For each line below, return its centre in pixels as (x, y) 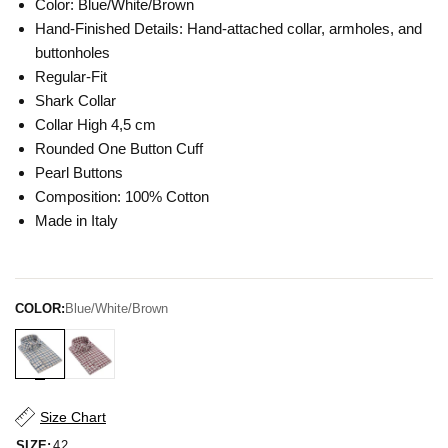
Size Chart (73, 417)
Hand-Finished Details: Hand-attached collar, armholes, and (228, 28)
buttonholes (72, 52)
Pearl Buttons (79, 172)
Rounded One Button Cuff (119, 148)
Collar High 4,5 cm (95, 124)
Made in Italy (76, 220)
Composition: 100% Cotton (122, 196)
